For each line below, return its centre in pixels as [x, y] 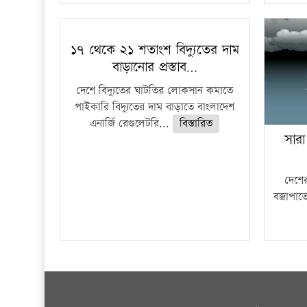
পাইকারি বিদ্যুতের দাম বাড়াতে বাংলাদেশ [155, 108]
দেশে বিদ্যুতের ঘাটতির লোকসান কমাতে [155, 91]
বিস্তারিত [196, 124]
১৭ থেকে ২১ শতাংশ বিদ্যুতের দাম [155, 50]
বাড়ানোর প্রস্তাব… [155, 67]
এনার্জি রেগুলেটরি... [132, 124]
